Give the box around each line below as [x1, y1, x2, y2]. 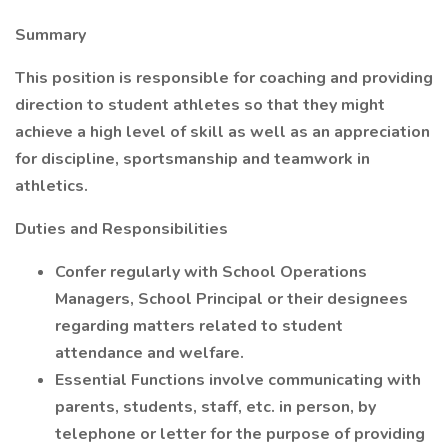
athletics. [15, 175, 88, 197]
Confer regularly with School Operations [55, 261, 367, 283]
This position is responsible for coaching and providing [15, 67, 433, 89]
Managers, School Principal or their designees [55, 288, 408, 310]
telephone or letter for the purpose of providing [55, 423, 425, 445]
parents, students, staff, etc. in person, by [55, 396, 376, 418]
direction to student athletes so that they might [15, 94, 385, 116]
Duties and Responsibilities [15, 218, 228, 240]
